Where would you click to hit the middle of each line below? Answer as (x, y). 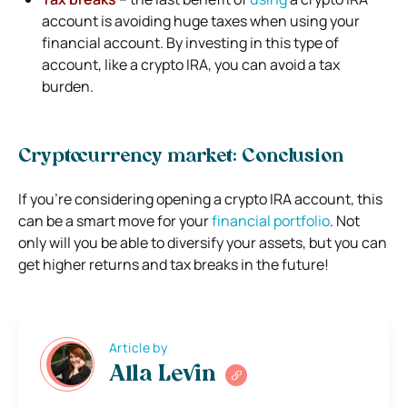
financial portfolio (271, 220)
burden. (68, 86)
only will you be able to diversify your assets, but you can (203, 242)
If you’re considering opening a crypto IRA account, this (200, 199)
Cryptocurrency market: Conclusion (181, 157)
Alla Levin (163, 376)
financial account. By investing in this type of (190, 42)
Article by (139, 348)
